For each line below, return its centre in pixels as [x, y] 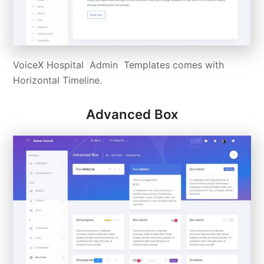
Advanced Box [132, 114]
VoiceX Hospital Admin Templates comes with [119, 65]
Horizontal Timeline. [58, 80]
